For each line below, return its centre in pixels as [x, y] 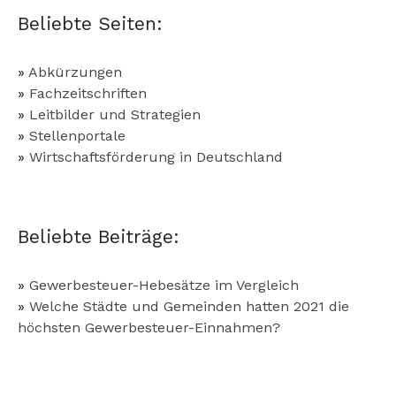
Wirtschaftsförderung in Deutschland [156, 156]
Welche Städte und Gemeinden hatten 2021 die [189, 306]
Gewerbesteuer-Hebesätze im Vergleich [164, 285]
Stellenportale [77, 135]
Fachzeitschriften [88, 93]
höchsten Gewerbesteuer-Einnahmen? [149, 327]
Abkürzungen [75, 72]
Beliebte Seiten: [90, 23]
